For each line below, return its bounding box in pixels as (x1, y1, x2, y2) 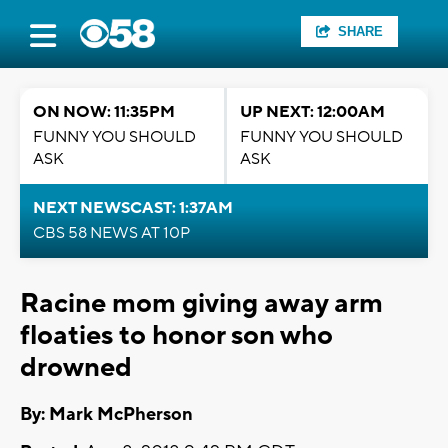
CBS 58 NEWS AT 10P (33, 223, 190, 243)
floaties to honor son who (20, 318, 333, 353)
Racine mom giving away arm (20, 286, 383, 321)
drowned (20, 350, 132, 385)
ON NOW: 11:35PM (33, 102, 175, 122)
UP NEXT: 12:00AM (240, 102, 385, 122)
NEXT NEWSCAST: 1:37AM (33, 198, 233, 218)
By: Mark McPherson (20, 403, 193, 427)
